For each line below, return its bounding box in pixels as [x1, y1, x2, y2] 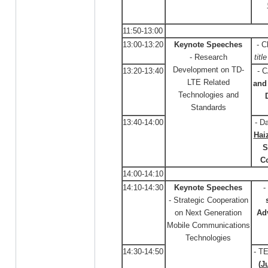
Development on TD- [172, 65, 244, 74]
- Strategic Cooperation [168, 196, 248, 205]
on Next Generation [175, 208, 242, 217]
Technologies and [178, 90, 239, 99]
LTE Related [187, 78, 230, 87]
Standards [190, 103, 226, 112]
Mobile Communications [166, 221, 250, 230]
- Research [189, 53, 227, 62]
